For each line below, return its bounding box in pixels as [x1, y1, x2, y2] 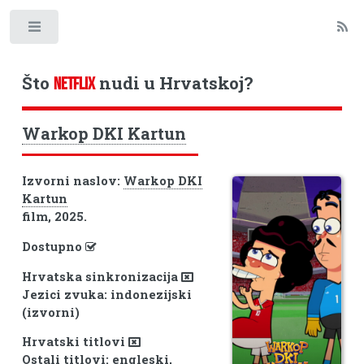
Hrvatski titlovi [21, 334, 128, 350]
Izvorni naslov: [21, 173, 123, 189]
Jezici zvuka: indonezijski [21, 286, 192, 302]
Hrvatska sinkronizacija [21, 268, 181, 284]
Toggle [71, 24, 102, 37]
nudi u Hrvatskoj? [94, 71, 253, 94]
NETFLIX [53, 73, 95, 93]
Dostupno [21, 238, 85, 254]
